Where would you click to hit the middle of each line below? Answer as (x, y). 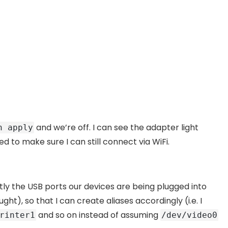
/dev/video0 (189, 215)
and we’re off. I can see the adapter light (116, 128)
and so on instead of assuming (98, 215)
